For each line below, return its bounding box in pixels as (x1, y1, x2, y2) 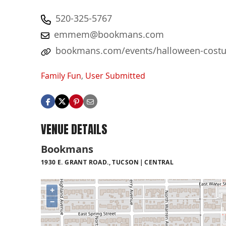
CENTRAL (144, 157, 174, 166)
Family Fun (41, 70, 81, 82)
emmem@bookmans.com (54, 28, 164, 40)
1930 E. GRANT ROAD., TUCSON (41, 157, 139, 166)
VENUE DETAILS (41, 121, 107, 139)
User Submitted (85, 70, 145, 82)
